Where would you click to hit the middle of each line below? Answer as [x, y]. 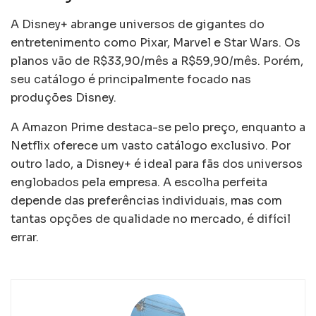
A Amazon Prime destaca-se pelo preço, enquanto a [158, 127]
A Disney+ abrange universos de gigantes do [138, 24]
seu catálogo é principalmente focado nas [131, 79]
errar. [25, 237]
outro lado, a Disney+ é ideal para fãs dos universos [157, 164]
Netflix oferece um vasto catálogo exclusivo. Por [151, 145]
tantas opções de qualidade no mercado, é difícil [151, 219]
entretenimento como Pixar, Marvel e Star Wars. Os [156, 42]
